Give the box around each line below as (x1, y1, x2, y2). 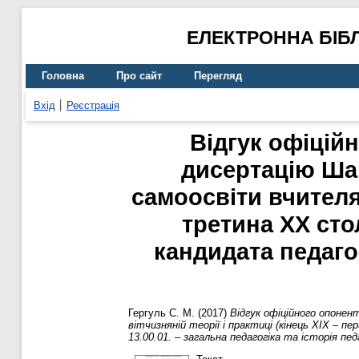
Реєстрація (67, 99, 119, 111)
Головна (42, 70, 84, 83)
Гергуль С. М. (128, 307, 195, 320)
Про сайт (116, 70, 162, 83)
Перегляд (194, 70, 242, 83)
